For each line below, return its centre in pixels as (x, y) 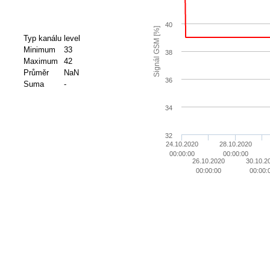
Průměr (36, 73)
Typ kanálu (42, 39)
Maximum (40, 61)
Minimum (39, 50)
